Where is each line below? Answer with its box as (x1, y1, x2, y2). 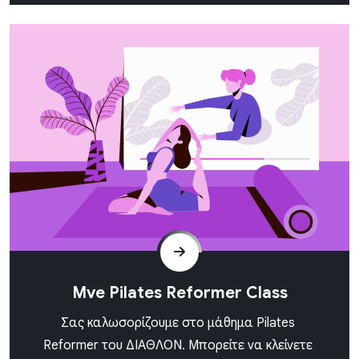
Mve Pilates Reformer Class (71, 282, 288, 303)
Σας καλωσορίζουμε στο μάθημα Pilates (60, 314, 295, 331)
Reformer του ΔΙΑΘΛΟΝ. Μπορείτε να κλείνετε (42, 337, 313, 353)
